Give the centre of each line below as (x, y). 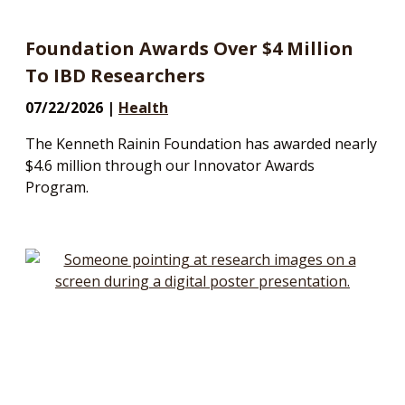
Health (143, 108)
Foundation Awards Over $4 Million (189, 49)
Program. (57, 188)
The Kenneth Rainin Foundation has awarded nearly (201, 144)
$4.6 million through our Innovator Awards (170, 166)
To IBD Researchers (115, 76)
